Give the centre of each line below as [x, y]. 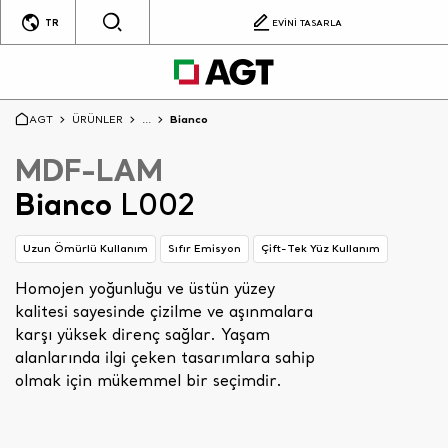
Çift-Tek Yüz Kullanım [320, 248]
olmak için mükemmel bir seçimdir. [148, 379]
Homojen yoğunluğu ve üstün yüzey [145, 287]
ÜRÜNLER [97, 119]
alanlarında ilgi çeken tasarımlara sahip [165, 356]
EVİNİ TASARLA [307, 22]
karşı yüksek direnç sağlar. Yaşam [142, 333]
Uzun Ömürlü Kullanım [85, 248]
